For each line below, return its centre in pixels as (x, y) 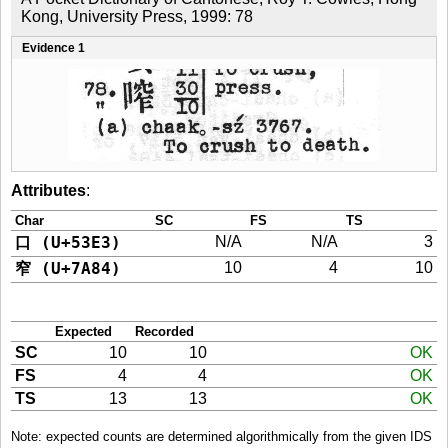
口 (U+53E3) (68, 242)
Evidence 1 (53, 48)
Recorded (164, 331)
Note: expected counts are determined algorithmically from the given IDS (221, 436)
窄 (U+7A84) (68, 268)
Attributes (48, 190)
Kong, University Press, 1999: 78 (137, 16)
